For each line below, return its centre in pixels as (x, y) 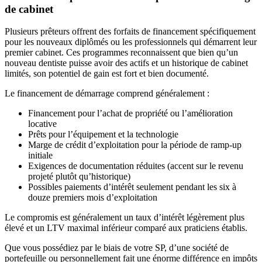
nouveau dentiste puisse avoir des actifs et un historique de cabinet (126, 63)
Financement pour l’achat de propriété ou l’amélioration (130, 113)
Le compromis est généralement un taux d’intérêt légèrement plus (125, 218)
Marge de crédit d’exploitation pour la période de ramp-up (135, 145)
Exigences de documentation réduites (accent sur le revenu (136, 166)
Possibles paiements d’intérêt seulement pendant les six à (132, 187)
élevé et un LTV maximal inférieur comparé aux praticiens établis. (126, 228)
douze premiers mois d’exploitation (93, 198)
